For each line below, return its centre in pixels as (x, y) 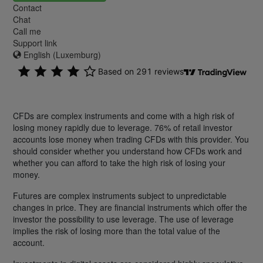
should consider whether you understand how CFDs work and (127, 151)
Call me (27, 31)
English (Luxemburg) (61, 55)
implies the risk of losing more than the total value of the (117, 231)
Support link (35, 43)
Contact (27, 8)
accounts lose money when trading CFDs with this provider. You (131, 139)
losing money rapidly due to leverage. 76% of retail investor (123, 128)
